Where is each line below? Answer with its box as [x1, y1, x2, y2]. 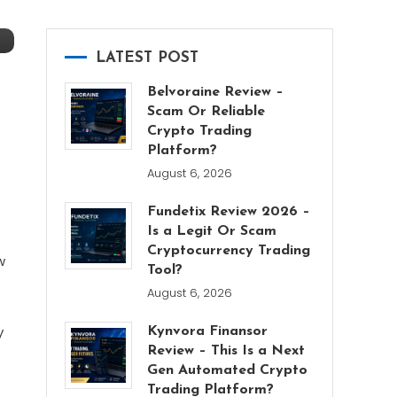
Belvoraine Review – [147, 85, 284, 99]
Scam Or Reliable [147, 105, 266, 119]
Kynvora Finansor [147, 324, 269, 339]
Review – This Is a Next [147, 344, 306, 358]
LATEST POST [96, 51, 198, 66]
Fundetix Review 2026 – [147, 205, 311, 219]
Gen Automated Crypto [147, 363, 308, 378]
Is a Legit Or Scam [147, 224, 277, 238]
